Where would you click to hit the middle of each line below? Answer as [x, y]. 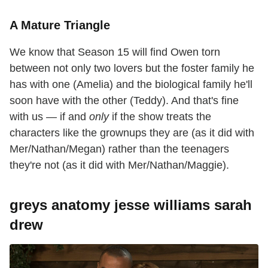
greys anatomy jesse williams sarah [131, 205]
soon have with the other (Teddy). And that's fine [124, 101]
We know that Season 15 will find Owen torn [115, 52]
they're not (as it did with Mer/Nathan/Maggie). [119, 165]
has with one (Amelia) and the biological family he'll [131, 85]
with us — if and [49, 117]
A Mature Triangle [60, 25]
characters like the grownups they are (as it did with [132, 133]
